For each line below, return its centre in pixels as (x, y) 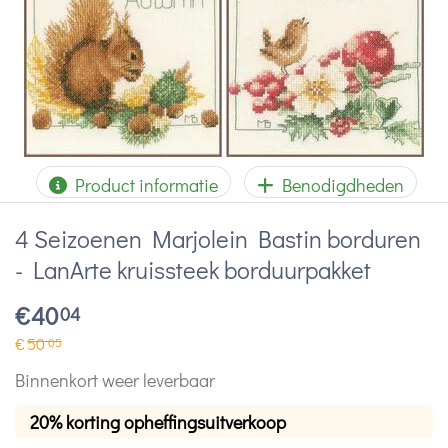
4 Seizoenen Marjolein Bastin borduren (218, 238)
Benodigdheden (339, 185)
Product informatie (142, 185)
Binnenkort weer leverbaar (115, 379)
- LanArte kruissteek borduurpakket (193, 269)
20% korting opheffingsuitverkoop (158, 421)
